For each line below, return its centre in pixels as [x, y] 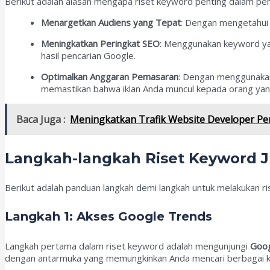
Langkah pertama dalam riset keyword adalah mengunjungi [127, 246]
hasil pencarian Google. [88, 55]
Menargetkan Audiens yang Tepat [111, 22]
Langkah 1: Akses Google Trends [108, 217]
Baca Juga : [41, 119]
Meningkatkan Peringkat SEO [100, 43]
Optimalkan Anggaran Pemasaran [110, 76]
